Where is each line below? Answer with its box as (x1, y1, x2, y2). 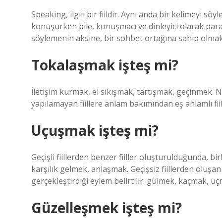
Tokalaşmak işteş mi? (31, 55, 178, 74)
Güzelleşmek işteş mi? (31, 198, 182, 217)
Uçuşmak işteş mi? (31, 121, 159, 140)
